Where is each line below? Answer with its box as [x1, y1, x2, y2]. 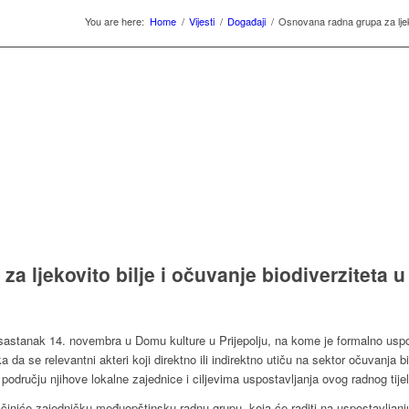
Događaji [227, 14, 266, 28]
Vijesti [189, 14, 215, 28]
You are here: [85, 14, 144, 28]
